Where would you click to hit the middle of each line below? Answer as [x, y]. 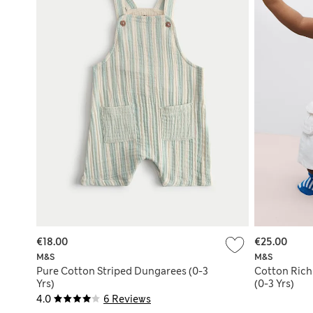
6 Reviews [127, 299]
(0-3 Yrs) [274, 283]
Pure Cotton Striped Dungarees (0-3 [122, 271]
